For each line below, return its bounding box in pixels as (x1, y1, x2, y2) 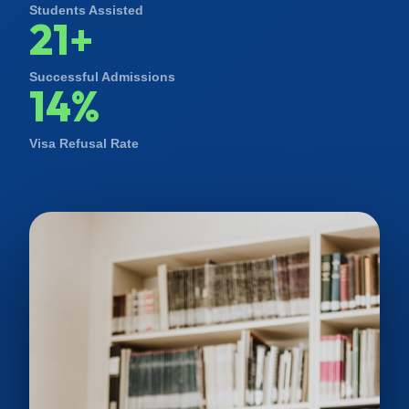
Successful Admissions (29, 68, 175, 84)
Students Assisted (29, 2, 143, 17)
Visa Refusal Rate (29, 135, 139, 151)
